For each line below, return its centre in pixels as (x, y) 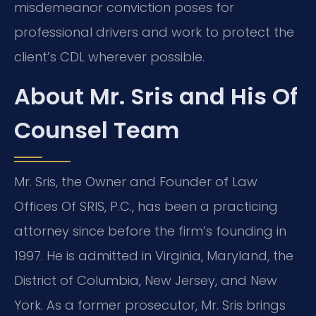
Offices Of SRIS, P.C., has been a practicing (146, 206)
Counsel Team (97, 130)
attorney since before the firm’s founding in (150, 231)
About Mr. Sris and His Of (156, 96)
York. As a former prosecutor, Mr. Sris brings (150, 305)
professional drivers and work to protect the (154, 32)
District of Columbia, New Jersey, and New (146, 280)
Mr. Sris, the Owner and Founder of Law (136, 181)
